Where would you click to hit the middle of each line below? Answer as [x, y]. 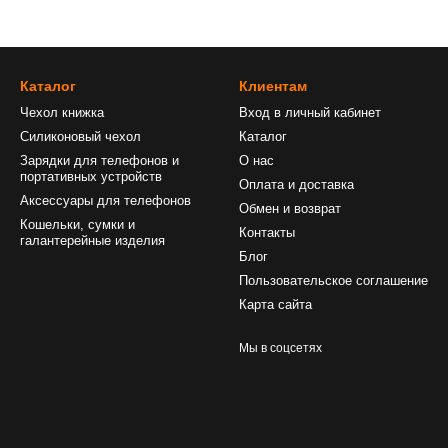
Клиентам [273, 86]
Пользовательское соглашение [333, 280]
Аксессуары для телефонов [105, 200]
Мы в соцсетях [280, 348]
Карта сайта [275, 304]
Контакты [267, 232]
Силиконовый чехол [80, 136]
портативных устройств [91, 176]
